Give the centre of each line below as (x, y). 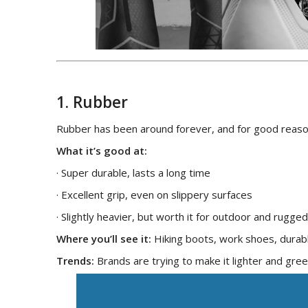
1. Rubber (92, 102)
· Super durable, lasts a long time (133, 173)
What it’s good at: (102, 151)
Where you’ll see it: (104, 239)
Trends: (75, 261)
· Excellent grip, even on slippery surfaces (154, 195)
